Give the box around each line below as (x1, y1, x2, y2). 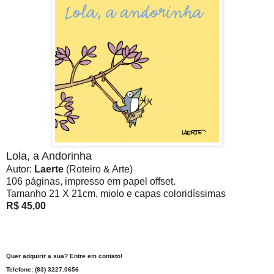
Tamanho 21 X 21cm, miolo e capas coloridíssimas (6, 188, 226, 199)
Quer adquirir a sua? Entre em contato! (6, 253, 122, 260)
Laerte (34, 164, 66, 175)
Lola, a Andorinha (6, 150, 92, 163)
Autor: (6, 164, 34, 175)
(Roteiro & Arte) (66, 164, 133, 175)
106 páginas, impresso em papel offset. (6, 176, 176, 187)
